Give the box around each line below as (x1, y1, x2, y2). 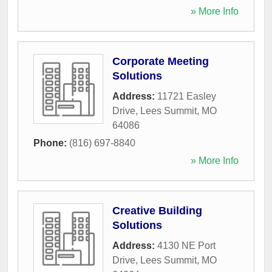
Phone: (33, 137, 69, 148)
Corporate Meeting (112, 55, 209, 67)
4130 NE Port (157, 240, 216, 251)
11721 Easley (157, 90, 216, 101)
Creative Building (112, 204, 202, 217)
